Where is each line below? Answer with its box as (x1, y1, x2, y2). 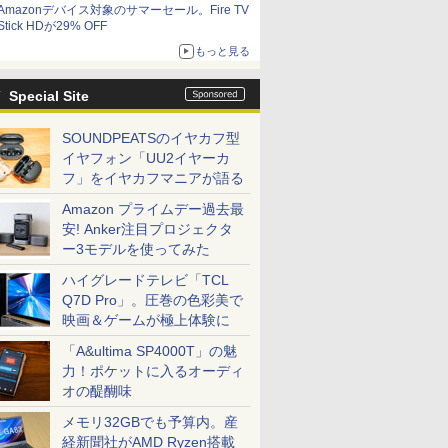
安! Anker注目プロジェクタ (62, 221, 233, 237)
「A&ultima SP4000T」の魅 (62, 343, 237, 359)
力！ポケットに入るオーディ (62, 363, 244, 379)
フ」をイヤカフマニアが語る (62, 170, 244, 186)
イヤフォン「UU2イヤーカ (62, 150, 230, 166)
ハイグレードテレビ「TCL (62, 272, 229, 288)
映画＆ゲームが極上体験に (62, 312, 230, 328)
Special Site (9, 88, 89, 104)
